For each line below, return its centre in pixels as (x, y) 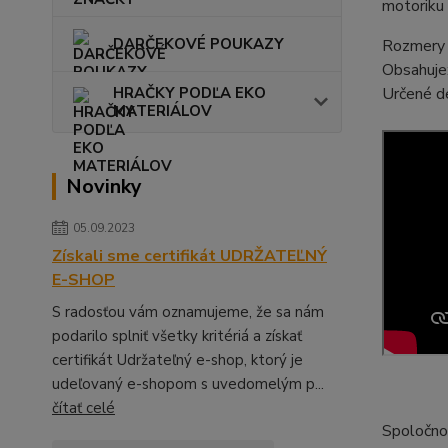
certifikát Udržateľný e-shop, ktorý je (177, 359)
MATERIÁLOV (162, 110)
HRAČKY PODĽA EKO (189, 92)
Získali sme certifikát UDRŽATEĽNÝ (189, 255)
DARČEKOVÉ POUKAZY (198, 43)
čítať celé (83, 407)
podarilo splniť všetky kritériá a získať (177, 335)
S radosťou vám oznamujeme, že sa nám (188, 311)
